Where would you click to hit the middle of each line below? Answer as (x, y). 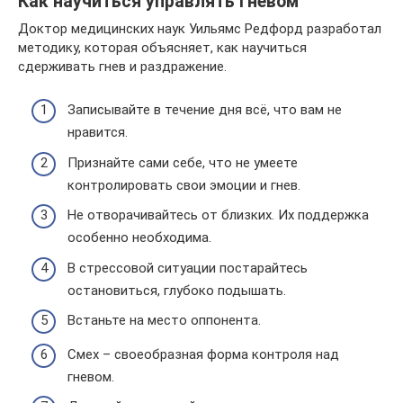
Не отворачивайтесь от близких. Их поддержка (218, 215)
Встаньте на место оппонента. (164, 320)
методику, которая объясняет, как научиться (162, 47)
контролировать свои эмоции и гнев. (184, 185)
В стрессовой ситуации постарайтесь (188, 268)
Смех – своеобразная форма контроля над (203, 354)
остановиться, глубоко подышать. (177, 290)
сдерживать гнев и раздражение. (122, 66)
